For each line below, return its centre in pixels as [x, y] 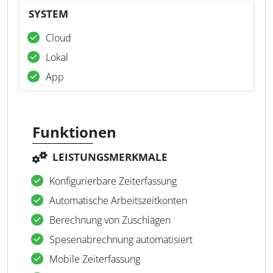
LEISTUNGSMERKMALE [110, 157]
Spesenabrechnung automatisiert [121, 239]
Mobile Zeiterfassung [95, 259]
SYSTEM [48, 14]
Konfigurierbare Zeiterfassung [113, 181]
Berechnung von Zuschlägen [110, 220]
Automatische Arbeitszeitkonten [118, 200]
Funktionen [74, 132]
